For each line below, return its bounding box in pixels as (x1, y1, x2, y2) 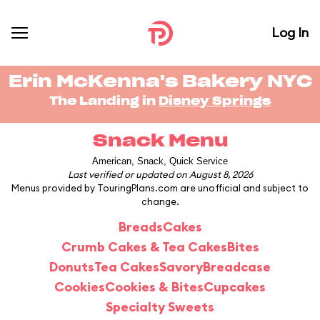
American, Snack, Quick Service (92, 156, 228, 166)
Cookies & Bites (105, 279, 204, 295)
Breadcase (203, 259, 271, 275)
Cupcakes (204, 279, 266, 295)
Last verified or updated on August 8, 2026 (67, 169, 253, 180)
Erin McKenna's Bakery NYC (8, 74, 312, 91)
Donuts (49, 259, 94, 275)
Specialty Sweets (106, 299, 214, 315)
